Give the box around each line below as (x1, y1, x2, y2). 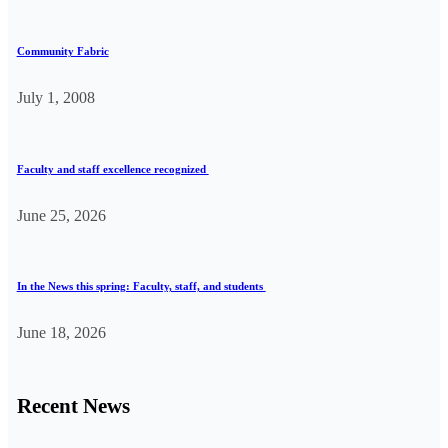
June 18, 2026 (16, 324, 106, 342)
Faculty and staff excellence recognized (16, 162, 209, 175)
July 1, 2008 (16, 88, 95, 106)
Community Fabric (16, 44, 109, 57)
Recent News (16, 394, 130, 418)
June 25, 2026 (16, 206, 106, 224)
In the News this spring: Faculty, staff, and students (16, 280, 266, 293)
